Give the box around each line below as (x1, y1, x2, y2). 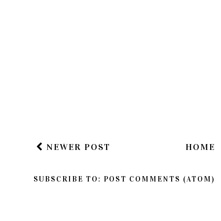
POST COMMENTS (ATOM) (104, 175, 215, 184)
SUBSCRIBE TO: (34, 175, 104, 184)
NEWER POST (43, 142, 110, 153)
